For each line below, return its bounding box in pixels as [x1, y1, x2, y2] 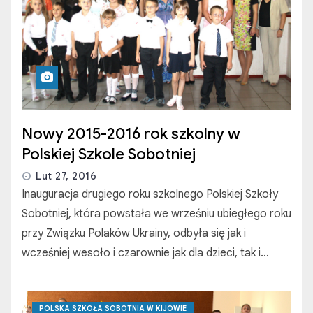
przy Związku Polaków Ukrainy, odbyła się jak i [22, 226, 246, 241]
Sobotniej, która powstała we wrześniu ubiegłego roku [22, 207, 291, 221]
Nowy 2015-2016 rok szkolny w [22, 124, 240, 144]
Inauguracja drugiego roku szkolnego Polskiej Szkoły [22, 187, 278, 202]
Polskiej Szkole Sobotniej [22, 145, 196, 164]
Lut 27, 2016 [36, 170, 96, 183]
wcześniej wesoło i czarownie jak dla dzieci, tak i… [22, 246, 269, 261]
